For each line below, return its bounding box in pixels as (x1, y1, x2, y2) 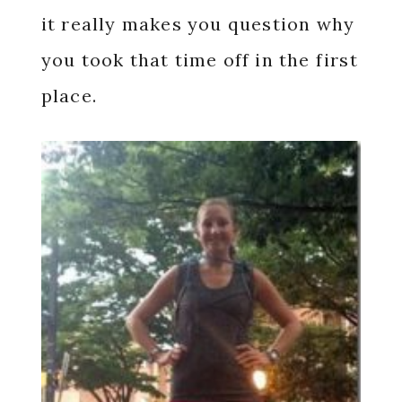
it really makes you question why (40, 13, 355, 35)
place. (40, 84, 103, 107)
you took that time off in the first (40, 48, 358, 71)
